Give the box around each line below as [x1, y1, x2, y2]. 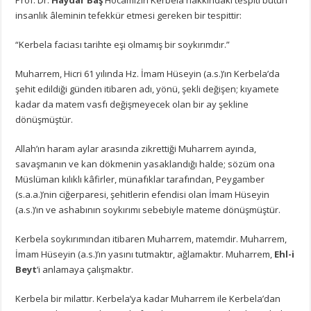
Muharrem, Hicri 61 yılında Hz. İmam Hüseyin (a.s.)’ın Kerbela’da [15, 67, 280, 80]
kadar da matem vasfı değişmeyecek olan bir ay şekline [15, 97, 249, 110]
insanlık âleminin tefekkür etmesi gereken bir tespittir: [15, 8, 242, 22]
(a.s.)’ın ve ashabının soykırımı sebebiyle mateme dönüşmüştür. [15, 203, 281, 216]
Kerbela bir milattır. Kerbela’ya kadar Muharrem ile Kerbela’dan [15, 292, 281, 305]
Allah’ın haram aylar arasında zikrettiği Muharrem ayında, [15, 142, 257, 155]
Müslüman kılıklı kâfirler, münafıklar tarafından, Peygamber [15, 172, 265, 185]
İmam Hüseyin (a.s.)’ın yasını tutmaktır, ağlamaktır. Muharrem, [15, 247, 275, 260]
